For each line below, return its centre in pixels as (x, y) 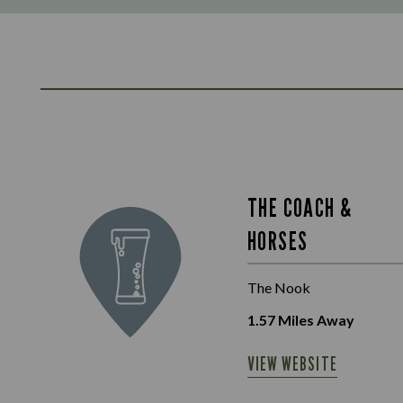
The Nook (279, 287)
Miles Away (315, 319)
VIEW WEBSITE (292, 363)
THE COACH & (300, 207)
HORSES (278, 241)
